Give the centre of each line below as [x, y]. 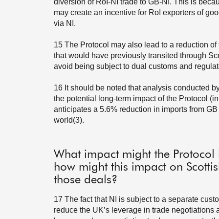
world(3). [69, 120]
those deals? [86, 180]
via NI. [65, 23]
